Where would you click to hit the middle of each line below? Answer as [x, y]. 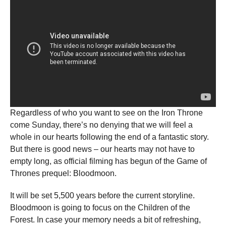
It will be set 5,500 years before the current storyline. [102, 195]
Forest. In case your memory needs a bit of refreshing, [105, 219]
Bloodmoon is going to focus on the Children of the [100, 207]
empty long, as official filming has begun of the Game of [108, 161]
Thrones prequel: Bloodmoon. [63, 173]
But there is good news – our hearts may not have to [102, 149]
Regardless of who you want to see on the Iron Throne [106, 112]
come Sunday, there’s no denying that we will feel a [101, 125]
